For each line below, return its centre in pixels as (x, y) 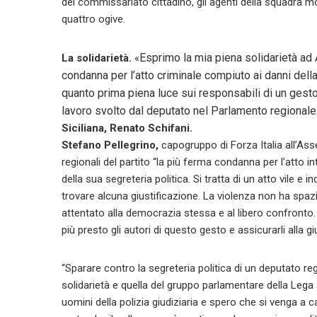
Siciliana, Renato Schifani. (127, 128)
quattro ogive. (93, 19)
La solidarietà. (98, 58)
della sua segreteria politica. (127, 179)
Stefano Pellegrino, (110, 145)
